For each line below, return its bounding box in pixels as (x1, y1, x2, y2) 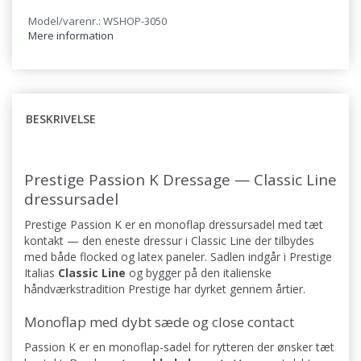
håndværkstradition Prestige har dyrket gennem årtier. (24, 281, 305, 297)
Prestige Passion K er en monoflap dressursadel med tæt (24, 217, 323, 233)
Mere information (28, 28, 114, 44)
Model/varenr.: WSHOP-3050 (28, 14, 167, 29)
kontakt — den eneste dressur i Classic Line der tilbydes (24, 233, 314, 249)
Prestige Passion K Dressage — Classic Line (24, 169, 337, 191)
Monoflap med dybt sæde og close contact (24, 313, 294, 332)
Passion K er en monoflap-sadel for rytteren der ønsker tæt (24, 339, 334, 355)
